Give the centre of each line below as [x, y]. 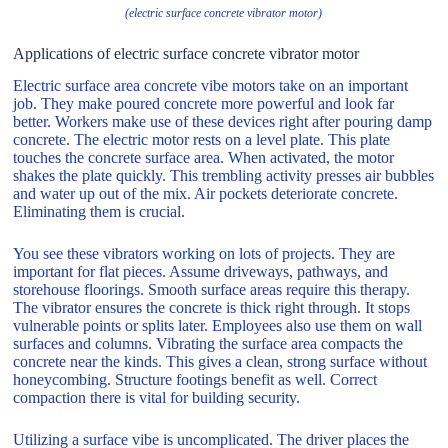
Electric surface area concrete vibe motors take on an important [211, 86]
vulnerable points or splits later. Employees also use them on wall [218, 326]
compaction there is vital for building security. [157, 398]
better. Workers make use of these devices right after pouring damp [223, 122]
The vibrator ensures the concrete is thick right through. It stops [212, 308]
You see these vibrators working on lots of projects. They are [204, 254]
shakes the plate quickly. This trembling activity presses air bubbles [224, 176]
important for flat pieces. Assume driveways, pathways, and [201, 272]
